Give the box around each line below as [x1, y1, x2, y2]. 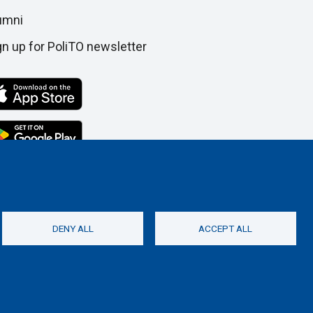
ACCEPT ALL [198, 223, 253, 235]
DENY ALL [52, 223, 94, 235]
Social [66, 261, 142, 296]
